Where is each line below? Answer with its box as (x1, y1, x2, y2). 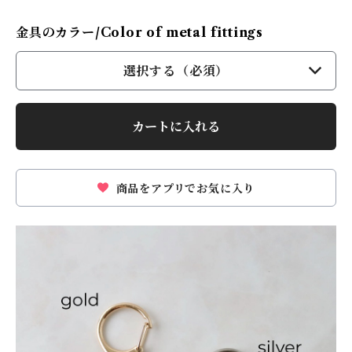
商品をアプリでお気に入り (112, 181, 255, 196)
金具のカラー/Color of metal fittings (16, 24, 263, 40)
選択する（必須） (123, 62, 229, 79)
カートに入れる (132, 118, 220, 134)
